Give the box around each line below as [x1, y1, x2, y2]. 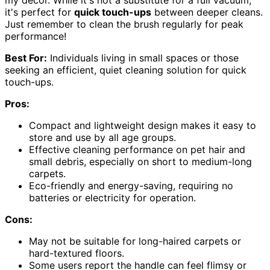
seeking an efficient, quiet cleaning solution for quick [5, 63, 246, 76]
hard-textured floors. [29, 246, 124, 259]
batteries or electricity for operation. [29, 191, 196, 204]
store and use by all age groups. [29, 131, 176, 143]
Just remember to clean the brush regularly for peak [5, 17, 243, 30]
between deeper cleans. [151, 5, 263, 18]
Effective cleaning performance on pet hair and [29, 143, 245, 155]
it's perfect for [5, 5, 74, 18]
